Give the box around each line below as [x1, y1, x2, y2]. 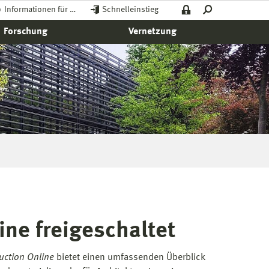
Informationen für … [4, 5, 76, 14]
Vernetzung [128, 27, 177, 37]
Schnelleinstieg [102, 5, 159, 14]
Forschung [4, 27, 48, 37]
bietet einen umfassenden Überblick [53, 253, 205, 262]
